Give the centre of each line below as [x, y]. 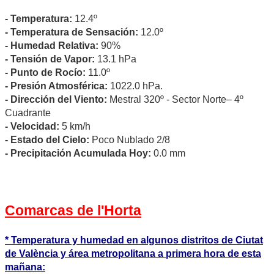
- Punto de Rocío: [45, 73]
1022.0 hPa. [136, 86]
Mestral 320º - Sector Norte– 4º [175, 100]
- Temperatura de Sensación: [72, 32]
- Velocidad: [32, 127]
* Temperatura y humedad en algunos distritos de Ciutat [134, 240]
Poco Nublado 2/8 [174, 140]
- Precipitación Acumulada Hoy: [78, 154]
